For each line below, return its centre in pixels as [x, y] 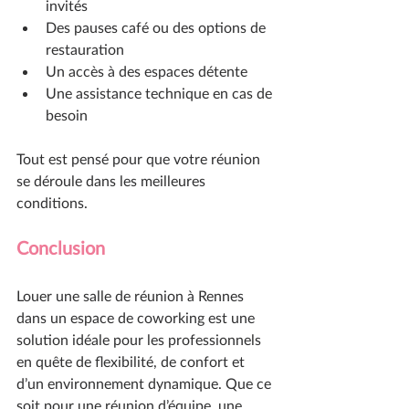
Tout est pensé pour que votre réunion [140, 159]
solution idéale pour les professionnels [141, 340]
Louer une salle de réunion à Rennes [132, 296]
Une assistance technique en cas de [161, 93]
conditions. [52, 203]
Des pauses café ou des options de [157, 27]
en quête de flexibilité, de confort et [132, 362]
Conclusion [61, 248]
